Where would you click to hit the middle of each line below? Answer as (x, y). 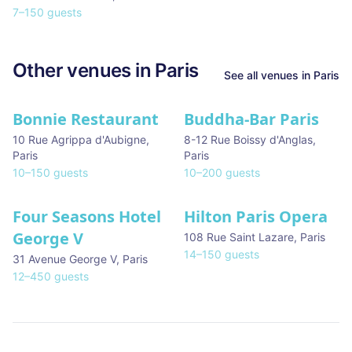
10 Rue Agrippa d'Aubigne (79, 139)
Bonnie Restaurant (86, 119)
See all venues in (269, 75)
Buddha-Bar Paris (251, 119)
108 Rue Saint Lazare (239, 237)
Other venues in (84, 70)
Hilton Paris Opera (256, 216)
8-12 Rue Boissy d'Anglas (248, 139)
